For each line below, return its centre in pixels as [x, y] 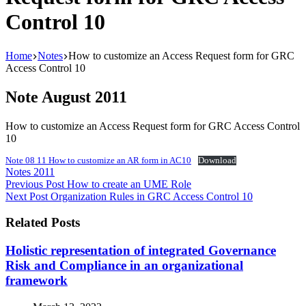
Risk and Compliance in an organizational [124, 266]
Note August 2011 [66, 97]
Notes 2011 [30, 171]
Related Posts [43, 223]
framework [37, 281]
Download [217, 160]
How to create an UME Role [129, 184]
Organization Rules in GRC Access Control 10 [152, 196]
